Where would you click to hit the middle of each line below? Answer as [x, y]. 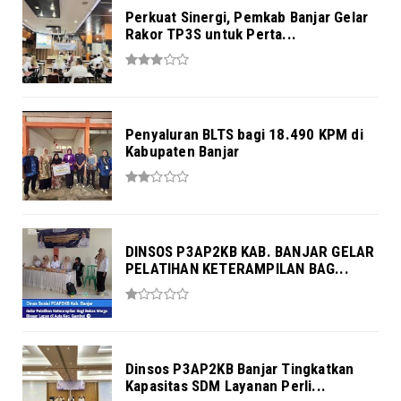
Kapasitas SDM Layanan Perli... [226, 386]
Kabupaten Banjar [183, 152]
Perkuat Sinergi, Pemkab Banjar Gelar [247, 17]
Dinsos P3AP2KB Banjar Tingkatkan [240, 369]
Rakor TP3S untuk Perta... [211, 34]
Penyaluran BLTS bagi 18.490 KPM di [244, 135]
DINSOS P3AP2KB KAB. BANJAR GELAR [250, 252]
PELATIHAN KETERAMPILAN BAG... [237, 269]
